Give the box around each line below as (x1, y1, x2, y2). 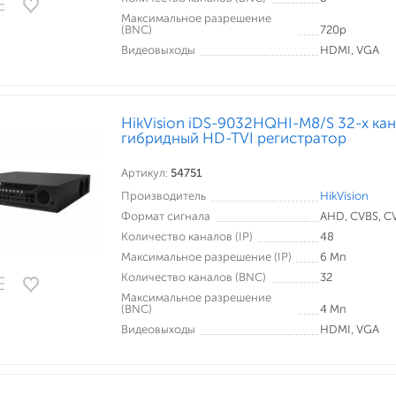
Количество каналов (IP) (121, 230, 253, 243)
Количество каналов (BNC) (121, 270, 266, 284)
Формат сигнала (121, 209, 210, 223)
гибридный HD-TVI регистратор (121, 129, 346, 147)
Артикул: (121, 166, 171, 179)
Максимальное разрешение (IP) (121, 250, 292, 263)
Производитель (121, 189, 206, 202)
